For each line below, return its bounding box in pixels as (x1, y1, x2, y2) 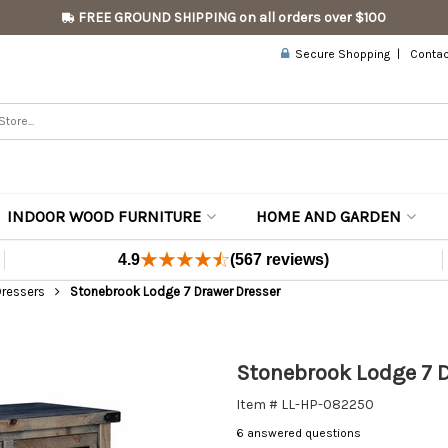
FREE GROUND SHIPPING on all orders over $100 (75, 9, 386, 26)
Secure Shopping (289, 47, 391, 61)
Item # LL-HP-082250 (236, 396, 374, 413)
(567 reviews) (230, 251, 330, 268)
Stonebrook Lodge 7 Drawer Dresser (69, 284, 280, 299)
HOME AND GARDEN (256, 207, 401, 226)
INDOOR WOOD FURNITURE (7, 207, 201, 226)
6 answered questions (236, 426, 361, 440)
